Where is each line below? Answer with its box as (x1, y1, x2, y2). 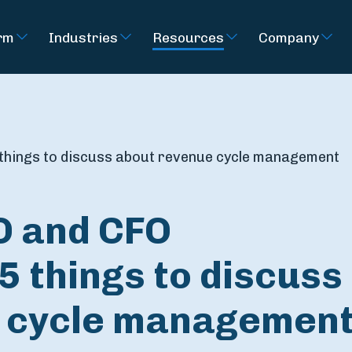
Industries (49, 28, 118, 46)
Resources (152, 28, 224, 46)
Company (258, 28, 319, 46)
